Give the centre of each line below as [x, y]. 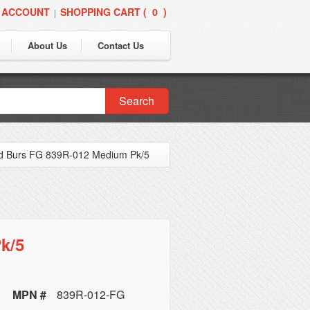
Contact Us [121, 45]
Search [137, 101]
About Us [47, 45]
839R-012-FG [91, 294]
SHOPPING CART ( [103, 12]
